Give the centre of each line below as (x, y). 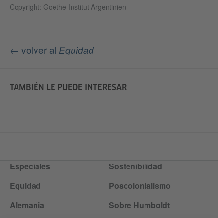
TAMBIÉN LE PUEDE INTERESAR (68, 87)
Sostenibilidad (136, 166)
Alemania (27, 205)
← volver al (34, 50)
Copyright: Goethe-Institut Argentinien (68, 7)
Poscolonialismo (140, 186)
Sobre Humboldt (139, 205)
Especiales (30, 166)
